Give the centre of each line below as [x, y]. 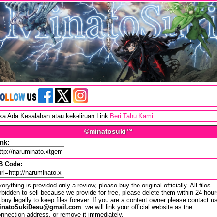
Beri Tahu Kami [132, 116]
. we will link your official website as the [137, 207]
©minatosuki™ [108, 132]
